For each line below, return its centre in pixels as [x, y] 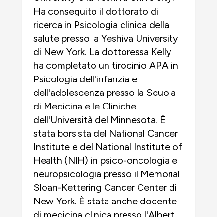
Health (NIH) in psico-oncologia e [105, 160]
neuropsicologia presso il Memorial [107, 174]
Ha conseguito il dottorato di [96, 11]
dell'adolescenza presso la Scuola [105, 93]
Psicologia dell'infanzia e [85, 79]
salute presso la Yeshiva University [106, 38]
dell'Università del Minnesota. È [100, 120]
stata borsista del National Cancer [106, 133]
